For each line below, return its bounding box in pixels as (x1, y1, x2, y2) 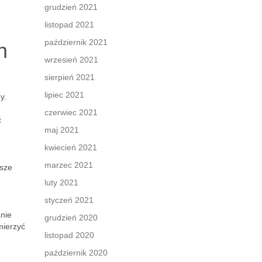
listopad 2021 (44, 20, 94, 29)
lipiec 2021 (44, 90, 84, 99)
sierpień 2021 (44, 73, 95, 82)
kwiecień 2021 (44, 143, 97, 152)
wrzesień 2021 (44, 55, 98, 64)
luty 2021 (44, 178, 78, 187)
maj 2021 (44, 125, 79, 135)
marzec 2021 (44, 160, 93, 170)
